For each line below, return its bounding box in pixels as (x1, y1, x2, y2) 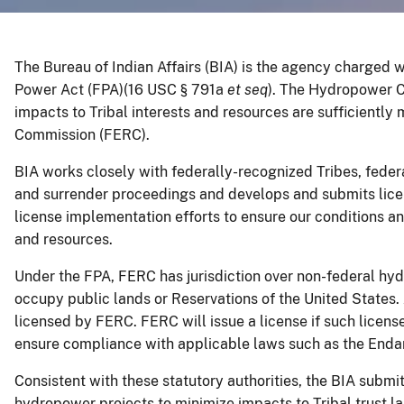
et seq (227, 81, 268, 98)
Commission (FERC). (14, 126, 150, 143)
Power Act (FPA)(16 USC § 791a (14, 81, 227, 98)
